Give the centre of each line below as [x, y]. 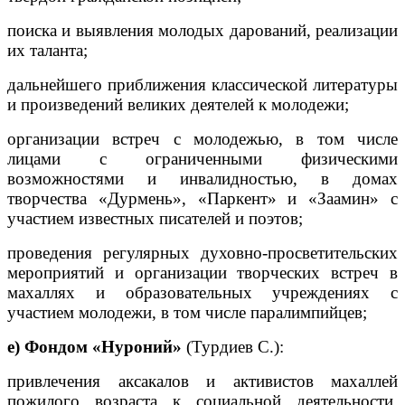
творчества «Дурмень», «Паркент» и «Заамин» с [202, 198]
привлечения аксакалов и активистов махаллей [202, 381]
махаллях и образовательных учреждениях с [202, 292]
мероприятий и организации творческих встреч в [202, 272]
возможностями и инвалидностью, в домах [202, 178]
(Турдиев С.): [233, 346]
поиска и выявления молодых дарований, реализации [202, 30]
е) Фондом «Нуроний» [94, 346]
